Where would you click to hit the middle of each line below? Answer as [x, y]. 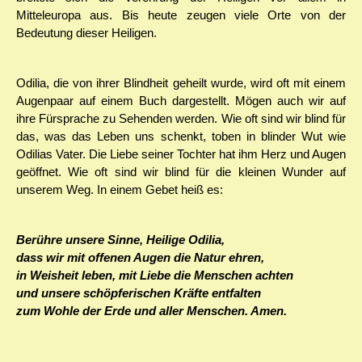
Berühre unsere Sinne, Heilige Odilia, [120, 240]
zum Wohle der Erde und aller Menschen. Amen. [152, 311]
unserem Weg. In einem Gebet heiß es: [120, 190]
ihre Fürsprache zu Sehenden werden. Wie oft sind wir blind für [181, 119]
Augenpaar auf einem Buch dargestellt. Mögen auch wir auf [181, 101]
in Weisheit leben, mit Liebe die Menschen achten [155, 276]
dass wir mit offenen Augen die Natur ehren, [140, 258]
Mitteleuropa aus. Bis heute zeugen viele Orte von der [181, 15]
